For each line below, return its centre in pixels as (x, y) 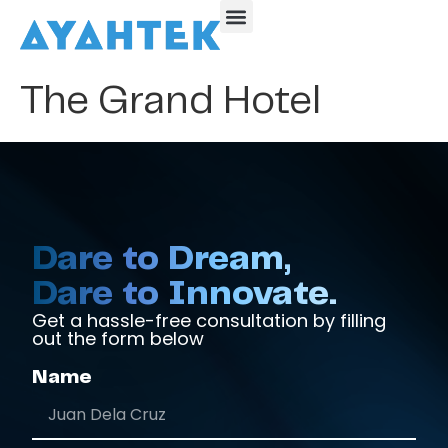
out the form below (118, 338)
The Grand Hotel (170, 102)
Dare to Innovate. (185, 293)
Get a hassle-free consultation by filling (209, 320)
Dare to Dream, (162, 258)
